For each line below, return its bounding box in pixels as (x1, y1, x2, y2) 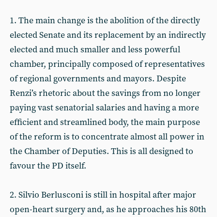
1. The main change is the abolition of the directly (10, 15, 200, 26)
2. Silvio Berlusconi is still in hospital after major (10, 189, 196, 201)
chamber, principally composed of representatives (10, 59, 205, 70)
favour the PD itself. (10, 160, 86, 171)
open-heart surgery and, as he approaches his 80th (10, 204, 206, 215)
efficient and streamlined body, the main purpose (10, 117, 200, 128)
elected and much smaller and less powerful (10, 44, 180, 55)
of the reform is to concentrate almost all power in (10, 131, 204, 142)
